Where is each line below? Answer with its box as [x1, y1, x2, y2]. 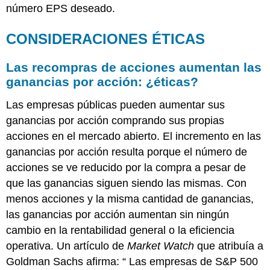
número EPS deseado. [6, 2, 116, 15]
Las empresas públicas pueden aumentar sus [6, 98, 225, 111]
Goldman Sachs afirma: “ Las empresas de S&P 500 [6, 255, 259, 268]
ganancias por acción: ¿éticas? [6, 74, 199, 89]
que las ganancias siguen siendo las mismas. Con [6, 177, 247, 189]
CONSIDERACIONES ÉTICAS [6, 31, 206, 48]
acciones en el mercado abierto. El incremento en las [6, 130, 262, 142]
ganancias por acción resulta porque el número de [6, 145, 248, 158]
